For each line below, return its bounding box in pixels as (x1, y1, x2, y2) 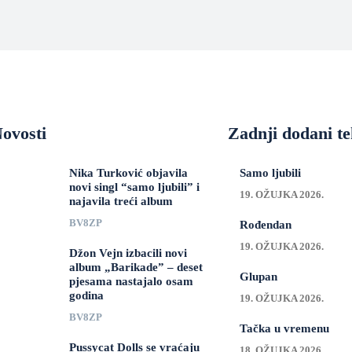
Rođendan (239, 218, 291, 231)
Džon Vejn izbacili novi (68, 247, 187, 259)
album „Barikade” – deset (68, 261, 203, 273)
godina (68, 289, 104, 302)
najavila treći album (68, 195, 173, 207)
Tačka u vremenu (239, 322, 329, 335)
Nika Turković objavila (68, 167, 188, 179)
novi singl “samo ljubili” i (68, 181, 200, 193)
